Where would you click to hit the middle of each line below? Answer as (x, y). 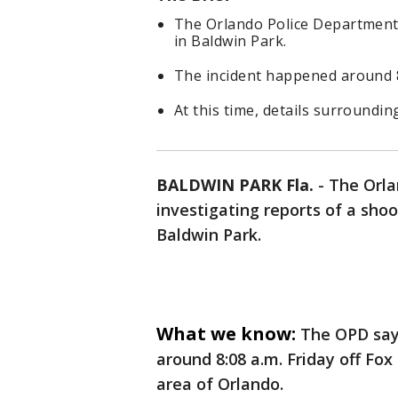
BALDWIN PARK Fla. (235, 185)
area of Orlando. (222, 384)
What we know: (226, 334)
